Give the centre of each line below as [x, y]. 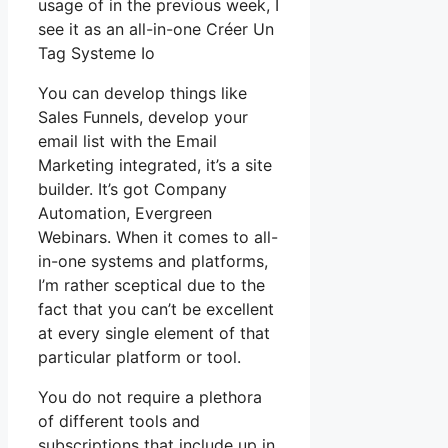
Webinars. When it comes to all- [158, 237]
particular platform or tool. [139, 357]
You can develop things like [142, 93]
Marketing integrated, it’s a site [155, 165]
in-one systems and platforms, [153, 261]
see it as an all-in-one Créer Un [156, 29]
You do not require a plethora [150, 397]
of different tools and [119, 421]
